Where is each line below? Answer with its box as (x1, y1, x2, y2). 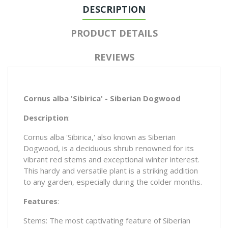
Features (23, 196, 58, 207)
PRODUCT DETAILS (70, 27, 158, 40)
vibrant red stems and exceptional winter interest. (23, 154, 199, 165)
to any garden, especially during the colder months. (23, 177, 202, 187)
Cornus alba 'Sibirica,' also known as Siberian (23, 132, 176, 142)
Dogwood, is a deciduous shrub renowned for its (23, 143, 194, 154)
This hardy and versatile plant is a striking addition (23, 165, 198, 176)
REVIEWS (94, 51, 134, 64)
